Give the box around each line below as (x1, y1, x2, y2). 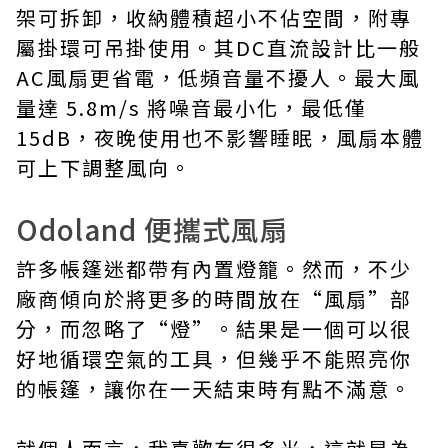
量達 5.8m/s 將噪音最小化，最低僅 (16, 93, 367, 122)
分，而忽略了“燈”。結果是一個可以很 (16, 314, 412, 343)
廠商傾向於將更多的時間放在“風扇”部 (16, 284, 412, 313)
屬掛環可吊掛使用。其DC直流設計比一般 (16, 33, 421, 62)
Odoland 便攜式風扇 (16, 209, 289, 249)
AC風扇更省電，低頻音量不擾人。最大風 (16, 63, 420, 92)
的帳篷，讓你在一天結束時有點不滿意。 (16, 374, 412, 403)
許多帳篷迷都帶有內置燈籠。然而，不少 (16, 254, 412, 283)
